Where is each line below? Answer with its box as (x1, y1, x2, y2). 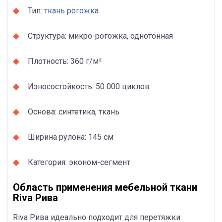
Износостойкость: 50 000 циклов (28, 81, 150, 91)
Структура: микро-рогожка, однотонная (28, 31, 173, 41)
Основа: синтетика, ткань (28, 107, 119, 116)
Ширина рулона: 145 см (28, 132, 113, 142)
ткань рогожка (44, 5, 99, 15)
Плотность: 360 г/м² (28, 56, 102, 66)
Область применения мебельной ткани (13, 181, 197, 193)
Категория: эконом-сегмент (28, 157, 130, 167)
